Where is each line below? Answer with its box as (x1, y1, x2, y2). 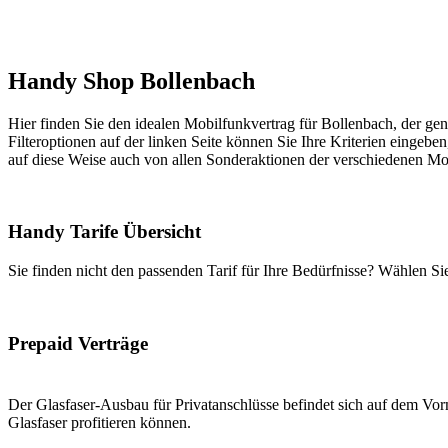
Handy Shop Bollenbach (8, 67, 255, 94)
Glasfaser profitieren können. (8, 413, 191, 431)
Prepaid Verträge (8, 332, 148, 354)
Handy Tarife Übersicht (8, 221, 201, 243)
